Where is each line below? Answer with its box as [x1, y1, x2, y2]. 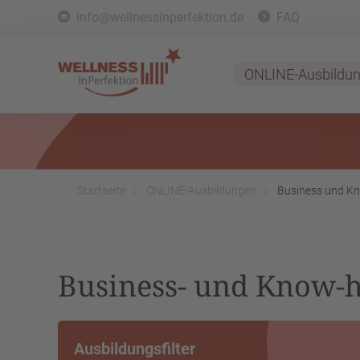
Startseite [77, 184, 125, 197]
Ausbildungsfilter [74, 339, 195, 358]
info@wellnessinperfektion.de [76, 10, 243, 25]
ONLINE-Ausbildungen [146, 184, 256, 197]
